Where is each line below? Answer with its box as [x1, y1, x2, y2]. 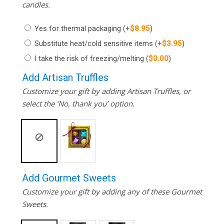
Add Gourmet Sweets [21, 171, 116, 184]
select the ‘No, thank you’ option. [21, 98, 134, 108]
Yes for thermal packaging [34, 23, 123, 33]
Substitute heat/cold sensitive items [34, 38, 155, 48]
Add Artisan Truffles [21, 71, 108, 83]
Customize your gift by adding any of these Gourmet [21, 186, 202, 196]
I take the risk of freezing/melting [34, 53, 146, 63]
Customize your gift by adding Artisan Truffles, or [21, 85, 190, 96]
